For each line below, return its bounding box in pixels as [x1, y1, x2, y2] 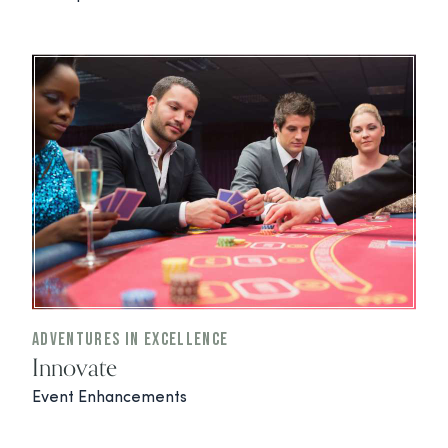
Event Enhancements [32, 389, 187, 406]
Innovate [32, 351, 117, 382]
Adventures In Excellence [32, 328, 229, 350]
